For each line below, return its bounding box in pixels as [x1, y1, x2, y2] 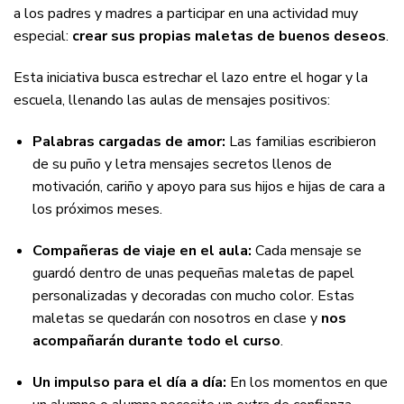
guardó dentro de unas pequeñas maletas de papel [32, 262, 354, 283]
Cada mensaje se [251, 240, 362, 261]
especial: [14, 26, 72, 47]
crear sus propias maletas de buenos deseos [72, 26, 386, 47]
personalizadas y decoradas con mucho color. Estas [32, 285, 354, 306]
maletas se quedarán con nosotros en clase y [32, 308, 321, 328]
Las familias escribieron [225, 131, 376, 151]
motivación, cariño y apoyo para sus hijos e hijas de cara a [32, 176, 385, 197]
